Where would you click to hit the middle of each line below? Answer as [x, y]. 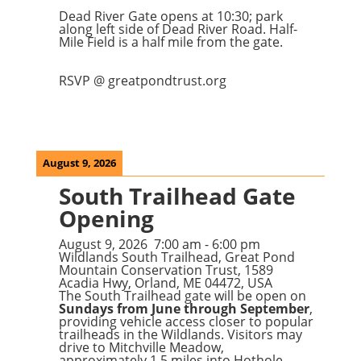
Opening [106, 218]
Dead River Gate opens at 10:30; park [170, 16]
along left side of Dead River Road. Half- [178, 29]
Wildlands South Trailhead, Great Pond [176, 257]
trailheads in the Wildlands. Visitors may [180, 334]
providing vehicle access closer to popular [186, 322]
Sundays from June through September [184, 309]
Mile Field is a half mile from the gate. [170, 42]
